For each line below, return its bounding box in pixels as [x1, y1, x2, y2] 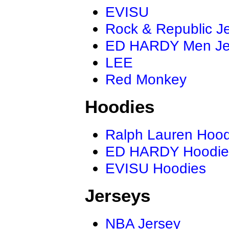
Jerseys [85, 186, 150, 206]
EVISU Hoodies [105, 159, 206, 176]
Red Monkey [105, 71, 187, 88]
